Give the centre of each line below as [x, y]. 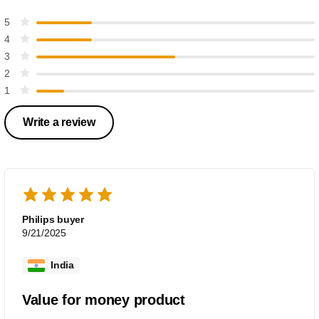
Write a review [59, 122]
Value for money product [104, 299]
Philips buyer [53, 219]
